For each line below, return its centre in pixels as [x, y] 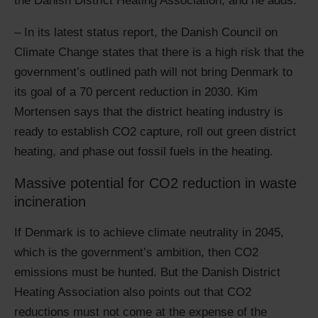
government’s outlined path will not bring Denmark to [153, 72]
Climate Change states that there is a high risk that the [159, 52]
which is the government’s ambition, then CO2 [136, 252]
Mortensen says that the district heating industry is [149, 112]
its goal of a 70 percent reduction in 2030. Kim [136, 92]
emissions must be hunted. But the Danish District [147, 272]
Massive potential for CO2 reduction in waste [155, 183]
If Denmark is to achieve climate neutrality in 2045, [149, 232]
